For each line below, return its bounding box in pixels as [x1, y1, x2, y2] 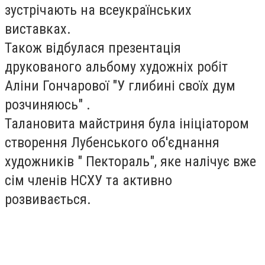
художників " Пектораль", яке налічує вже [5, 153, 256, 170]
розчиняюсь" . [5, 96, 91, 113]
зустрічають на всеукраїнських [5, 2, 192, 18]
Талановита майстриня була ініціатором [5, 115, 249, 132]
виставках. [5, 21, 71, 37]
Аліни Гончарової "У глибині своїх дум [5, 77, 235, 94]
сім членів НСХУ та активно [5, 172, 172, 189]
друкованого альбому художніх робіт [5, 59, 228, 75]
